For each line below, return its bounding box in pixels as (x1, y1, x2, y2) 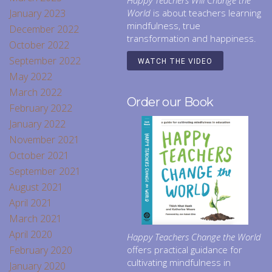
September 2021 (9, 165, 81, 178)
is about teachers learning (151, 7, 261, 19)
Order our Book (127, 95, 214, 110)
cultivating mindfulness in (127, 256, 231, 269)
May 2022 (9, 70, 52, 84)
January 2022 (9, 117, 66, 131)
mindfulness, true (127, 19, 200, 32)
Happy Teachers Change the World (127, 231, 261, 243)
